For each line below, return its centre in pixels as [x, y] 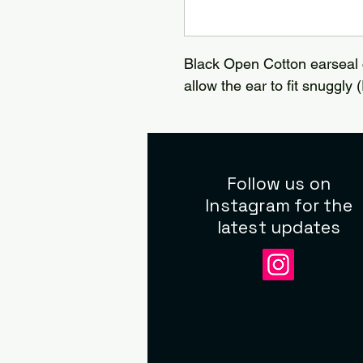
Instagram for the [279, 205]
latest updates [279, 227]
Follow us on [279, 184]
